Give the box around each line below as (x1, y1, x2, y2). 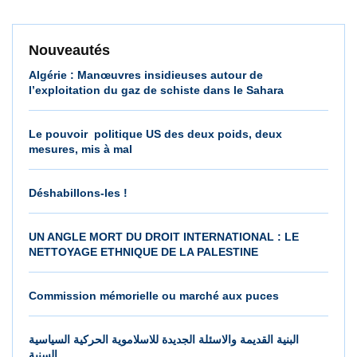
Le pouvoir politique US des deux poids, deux (29, 127, 282, 140)
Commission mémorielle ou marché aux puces (29, 288, 279, 302)
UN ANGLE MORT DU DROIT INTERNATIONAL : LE (29, 229, 299, 243)
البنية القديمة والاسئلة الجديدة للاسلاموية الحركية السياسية (29, 332, 299, 346)
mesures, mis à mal (29, 142, 132, 155)
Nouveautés (29, 41, 110, 58)
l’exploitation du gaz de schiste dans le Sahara (29, 83, 284, 96)
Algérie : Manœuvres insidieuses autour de (29, 68, 263, 81)
